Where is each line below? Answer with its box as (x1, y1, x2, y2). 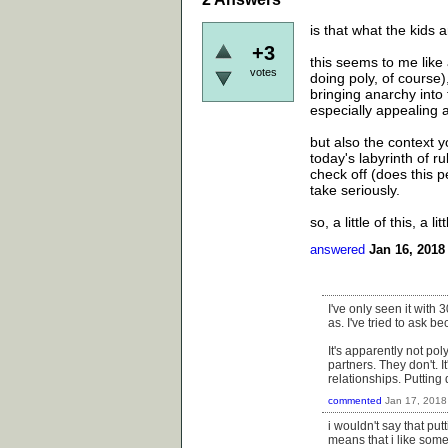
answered (310, 242, 365, 258)
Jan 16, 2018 (369, 242, 445, 258)
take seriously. (310, 181, 400, 198)
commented (328, 394, 382, 406)
